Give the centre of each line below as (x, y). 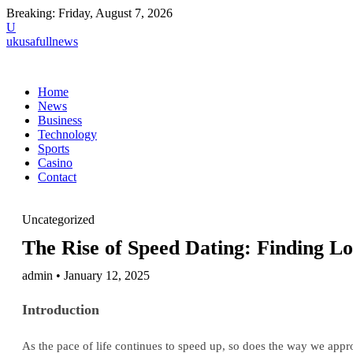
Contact (57, 177)
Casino (55, 163)
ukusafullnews (42, 41)
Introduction (61, 309)
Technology (67, 134)
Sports (54, 149)
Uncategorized (58, 219)
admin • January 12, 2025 (86, 275)
